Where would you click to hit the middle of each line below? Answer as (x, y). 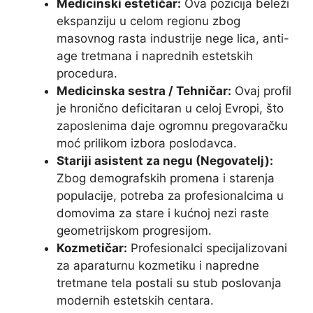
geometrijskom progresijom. (134, 230)
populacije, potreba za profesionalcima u (170, 195)
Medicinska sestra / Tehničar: (144, 90)
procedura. (87, 73)
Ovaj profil (261, 90)
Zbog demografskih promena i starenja (166, 178)
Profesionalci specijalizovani (207, 248)
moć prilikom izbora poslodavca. (147, 143)
